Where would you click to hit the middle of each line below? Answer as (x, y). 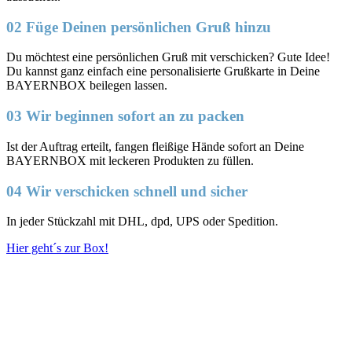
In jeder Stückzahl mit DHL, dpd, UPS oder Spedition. (142, 222)
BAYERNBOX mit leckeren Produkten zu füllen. (130, 160)
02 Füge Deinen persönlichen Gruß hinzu (139, 27)
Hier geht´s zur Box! (57, 248)
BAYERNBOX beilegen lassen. (87, 86)
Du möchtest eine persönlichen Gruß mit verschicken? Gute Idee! (168, 57)
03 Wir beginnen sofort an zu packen (125, 116)
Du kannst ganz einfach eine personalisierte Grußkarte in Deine (163, 71)
